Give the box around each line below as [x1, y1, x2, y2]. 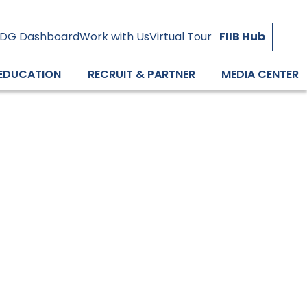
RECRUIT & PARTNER [87, 66, 195, 83]
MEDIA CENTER [221, 66, 299, 83]
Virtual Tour [149, 28, 212, 45]
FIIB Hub [219, 28, 265, 45]
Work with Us [79, 28, 149, 45]
